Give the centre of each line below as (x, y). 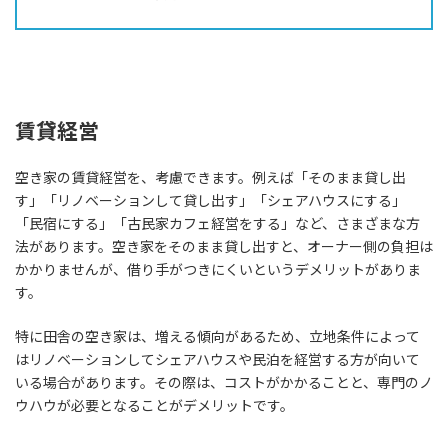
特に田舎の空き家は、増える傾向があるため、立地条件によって (217, 336)
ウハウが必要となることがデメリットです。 (154, 405)
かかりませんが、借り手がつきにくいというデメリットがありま (218, 269)
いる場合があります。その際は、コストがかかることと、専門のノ (224, 382)
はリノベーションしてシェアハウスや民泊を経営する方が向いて (217, 359)
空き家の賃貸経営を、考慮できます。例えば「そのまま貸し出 (210, 177)
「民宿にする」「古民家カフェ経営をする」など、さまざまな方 (217, 223)
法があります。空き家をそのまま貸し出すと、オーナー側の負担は (224, 246)
